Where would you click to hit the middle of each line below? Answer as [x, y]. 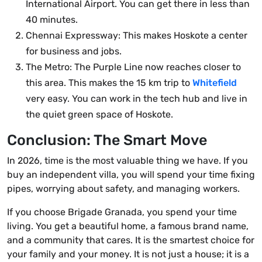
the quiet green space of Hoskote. [99, 115]
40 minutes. [52, 20]
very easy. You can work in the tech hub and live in [137, 99]
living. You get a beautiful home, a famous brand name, [128, 226]
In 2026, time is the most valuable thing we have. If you [127, 161]
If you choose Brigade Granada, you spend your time [122, 212]
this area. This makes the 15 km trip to [109, 83]
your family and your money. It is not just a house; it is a [128, 254]
